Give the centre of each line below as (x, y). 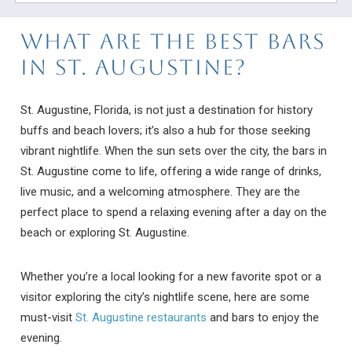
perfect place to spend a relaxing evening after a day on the (174, 213)
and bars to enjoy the (263, 318)
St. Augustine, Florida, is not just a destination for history (167, 110)
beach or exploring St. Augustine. (107, 233)
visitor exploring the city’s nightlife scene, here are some (165, 297)
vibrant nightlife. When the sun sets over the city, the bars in (174, 151)
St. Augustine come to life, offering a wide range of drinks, (171, 172)
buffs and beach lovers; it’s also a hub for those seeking (166, 131)
